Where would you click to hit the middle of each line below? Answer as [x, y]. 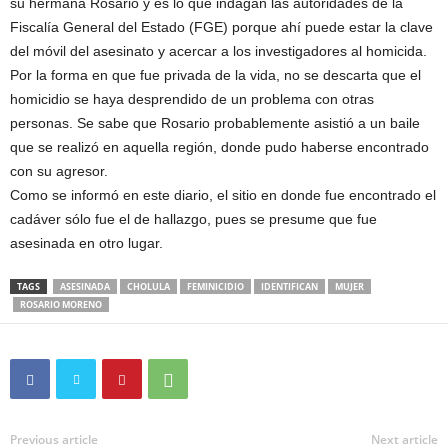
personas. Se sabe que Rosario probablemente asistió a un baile [215, 123]
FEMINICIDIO [215, 287]
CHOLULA [148, 287]
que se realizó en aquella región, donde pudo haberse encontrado [219, 147]
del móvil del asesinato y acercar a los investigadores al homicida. [218, 51]
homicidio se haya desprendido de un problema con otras [192, 99]
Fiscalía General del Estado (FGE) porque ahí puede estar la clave [221, 27]
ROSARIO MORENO [61, 305]
